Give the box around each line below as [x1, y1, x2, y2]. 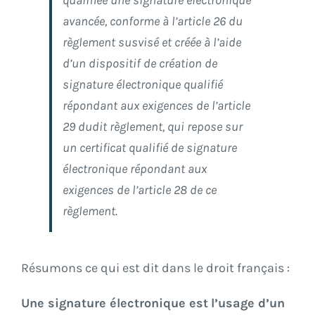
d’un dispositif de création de [63, 56, 217, 72]
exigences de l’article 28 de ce [63, 182, 217, 198]
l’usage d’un [211, 295, 285, 311]
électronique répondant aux [63, 161, 207, 177]
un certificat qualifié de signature [63, 140, 237, 156]
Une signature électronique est [21, 295, 208, 311]
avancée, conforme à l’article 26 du [63, 13, 243, 30]
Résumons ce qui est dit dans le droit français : [21, 260, 290, 276]
